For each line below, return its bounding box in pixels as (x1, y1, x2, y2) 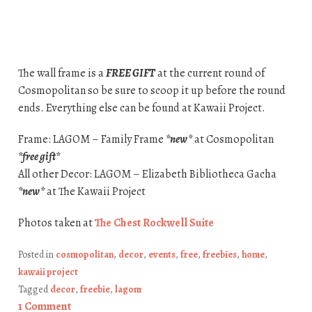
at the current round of (155, 65, 265, 81)
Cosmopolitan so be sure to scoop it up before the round (17, 82, 286, 98)
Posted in (17, 247, 56, 261)
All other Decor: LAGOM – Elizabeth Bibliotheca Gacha (17, 166, 276, 182)
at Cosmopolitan (192, 131, 274, 147)
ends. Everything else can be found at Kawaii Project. (17, 100, 265, 116)
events (148, 247, 175, 261)
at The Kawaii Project (44, 183, 146, 199)
